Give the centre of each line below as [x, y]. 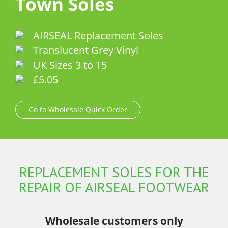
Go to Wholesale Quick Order [78, 110]
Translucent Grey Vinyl [86, 50]
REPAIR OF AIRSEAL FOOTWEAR [114, 187]
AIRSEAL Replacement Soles [98, 35]
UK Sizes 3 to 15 [70, 65]
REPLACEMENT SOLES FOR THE [114, 172]
